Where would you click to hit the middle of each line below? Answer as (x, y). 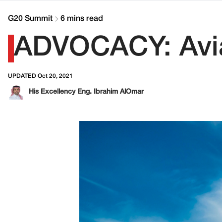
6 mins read (82, 19)
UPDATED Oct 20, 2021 (40, 76)
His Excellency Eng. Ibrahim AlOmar (86, 92)
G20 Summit (30, 19)
